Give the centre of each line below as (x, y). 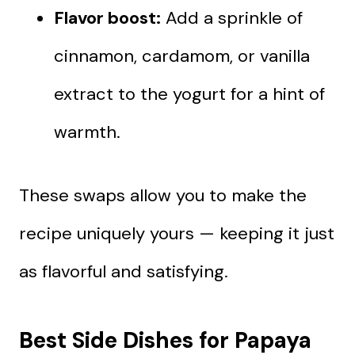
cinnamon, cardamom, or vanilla (182, 55)
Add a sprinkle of (232, 17)
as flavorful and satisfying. (124, 271)
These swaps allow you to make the (163, 195)
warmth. (87, 132)
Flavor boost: (107, 17)
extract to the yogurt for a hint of (189, 94)
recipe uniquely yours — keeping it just (177, 233)
